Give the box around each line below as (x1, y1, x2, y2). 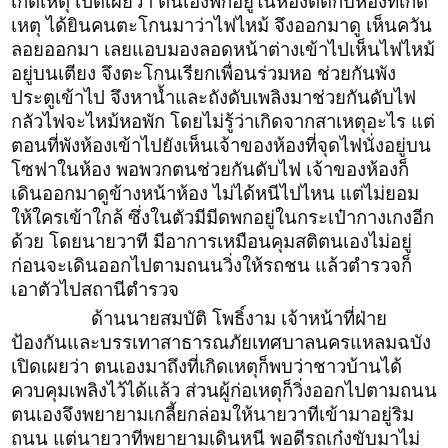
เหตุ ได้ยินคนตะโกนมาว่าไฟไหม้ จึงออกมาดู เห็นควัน (11, 14, 432, 36)
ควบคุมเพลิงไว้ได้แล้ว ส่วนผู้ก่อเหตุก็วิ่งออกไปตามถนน (11, 379, 437, 401)
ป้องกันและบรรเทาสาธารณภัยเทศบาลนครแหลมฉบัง (11, 331, 431, 353)
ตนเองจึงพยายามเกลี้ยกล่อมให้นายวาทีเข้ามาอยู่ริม (11, 403, 414, 425)
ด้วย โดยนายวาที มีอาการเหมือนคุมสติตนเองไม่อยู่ (11, 230, 412, 252)
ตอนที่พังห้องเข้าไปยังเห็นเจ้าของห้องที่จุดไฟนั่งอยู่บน (11, 134, 431, 156)
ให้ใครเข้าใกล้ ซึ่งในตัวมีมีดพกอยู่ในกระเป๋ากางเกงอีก (11, 206, 434, 228)
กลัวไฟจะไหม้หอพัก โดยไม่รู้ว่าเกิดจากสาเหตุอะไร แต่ (11, 110, 435, 132)
